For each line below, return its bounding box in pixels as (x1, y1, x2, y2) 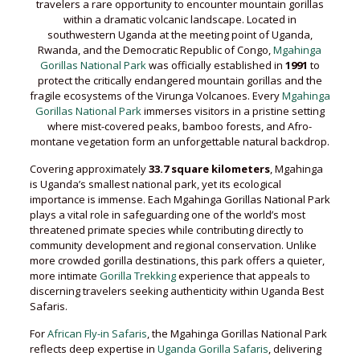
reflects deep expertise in (29, 342, 157, 356)
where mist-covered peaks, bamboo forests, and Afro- (47, 119, 313, 133)
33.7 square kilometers (148, 162, 270, 176)
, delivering (268, 342, 321, 356)
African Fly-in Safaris (47, 326, 147, 341)
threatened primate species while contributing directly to (29, 223, 304, 237)
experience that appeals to (175, 268, 310, 283)
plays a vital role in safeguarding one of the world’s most (29, 207, 305, 222)
